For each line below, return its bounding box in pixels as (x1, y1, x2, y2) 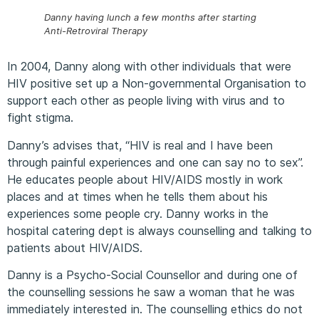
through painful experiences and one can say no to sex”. (7, 155, 303, 169)
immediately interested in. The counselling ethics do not (7, 302, 303, 317)
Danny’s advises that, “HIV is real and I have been (7, 137, 273, 152)
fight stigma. (7, 110, 73, 125)
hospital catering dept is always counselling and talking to (7, 223, 312, 238)
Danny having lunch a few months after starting (44, 11, 256, 23)
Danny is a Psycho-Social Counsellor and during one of (7, 268, 298, 283)
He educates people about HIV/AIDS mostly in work (7, 172, 283, 187)
